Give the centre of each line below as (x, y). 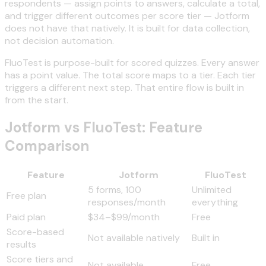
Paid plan (26, 217)
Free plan (26, 195)
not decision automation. (59, 40)
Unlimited (212, 189)
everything (215, 202)
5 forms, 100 (115, 189)
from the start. (37, 100)
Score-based (35, 232)
